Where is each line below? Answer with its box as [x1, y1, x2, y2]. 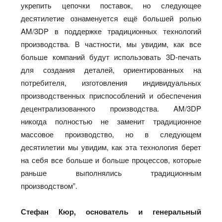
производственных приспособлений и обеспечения [21, 90, 201, 101]
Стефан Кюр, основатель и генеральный [21, 206, 201, 217]
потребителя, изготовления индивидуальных [21, 77, 201, 88]
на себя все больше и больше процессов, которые [21, 154, 201, 165]
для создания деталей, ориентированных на [21, 64, 201, 75]
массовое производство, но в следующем [21, 128, 201, 139]
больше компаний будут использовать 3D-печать [21, 51, 201, 62]
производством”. [21, 180, 82, 191]
